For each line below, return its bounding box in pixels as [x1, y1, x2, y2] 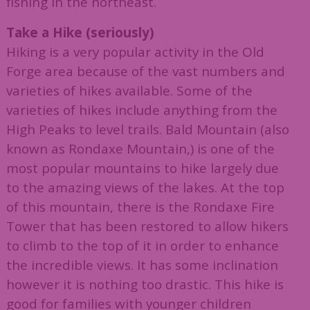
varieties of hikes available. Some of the [6, 82, 253, 100]
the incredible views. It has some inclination [6, 256, 278, 274]
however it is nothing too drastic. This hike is [6, 275, 284, 293]
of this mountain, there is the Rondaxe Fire [6, 198, 275, 216]
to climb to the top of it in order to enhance [6, 237, 279, 255]
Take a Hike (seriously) [6, 24, 154, 42]
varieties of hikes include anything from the [6, 101, 277, 119]
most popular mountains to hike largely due [6, 159, 279, 177]
